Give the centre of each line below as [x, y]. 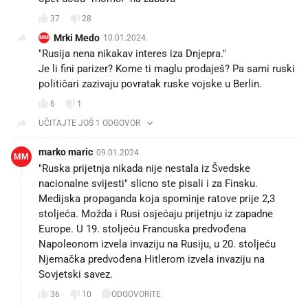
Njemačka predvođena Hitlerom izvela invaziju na [152, 259]
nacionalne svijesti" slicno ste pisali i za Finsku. [148, 183]
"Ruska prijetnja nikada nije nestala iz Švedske [144, 168]
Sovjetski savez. [76, 274]
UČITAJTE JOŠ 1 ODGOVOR [89, 123]
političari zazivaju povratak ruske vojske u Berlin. [150, 84]
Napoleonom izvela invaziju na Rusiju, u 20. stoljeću [157, 244]
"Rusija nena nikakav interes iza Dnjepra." [132, 53]
